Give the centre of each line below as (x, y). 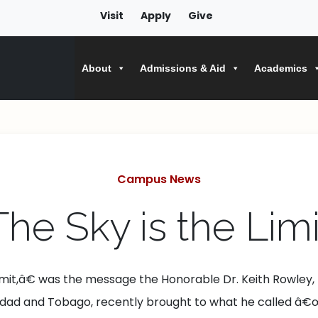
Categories (189, 179)
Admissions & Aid (183, 68)
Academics (281, 68)
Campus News (159, 179)
